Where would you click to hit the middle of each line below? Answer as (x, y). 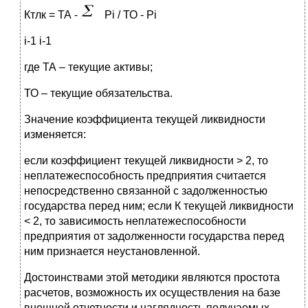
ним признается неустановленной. (112, 252)
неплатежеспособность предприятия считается (145, 176)
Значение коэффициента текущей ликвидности (145, 120)
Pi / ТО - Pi (129, 15)
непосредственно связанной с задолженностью (146, 191)
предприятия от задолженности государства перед (154, 236)
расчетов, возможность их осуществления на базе (152, 293)
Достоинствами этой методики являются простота (152, 278)
